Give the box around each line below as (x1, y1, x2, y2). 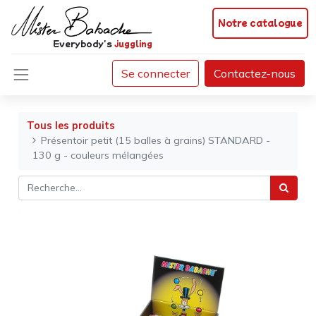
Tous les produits (27, 119, 116, 133)
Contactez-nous (214, 66, 296, 81)
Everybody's (53, 37, 112, 49)
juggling (114, 37, 152, 49)
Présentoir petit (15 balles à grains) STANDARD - (41, 134, 271, 147)
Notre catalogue (218, 16, 303, 28)
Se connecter (121, 66, 190, 81)
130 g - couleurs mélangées (32, 149, 164, 162)
